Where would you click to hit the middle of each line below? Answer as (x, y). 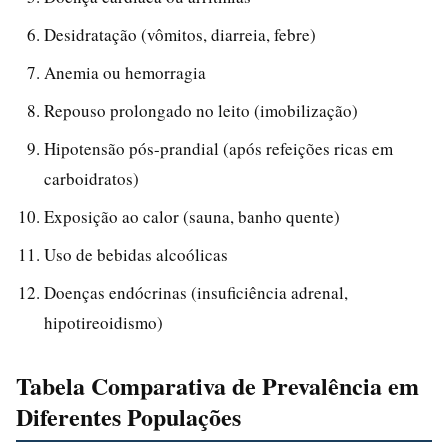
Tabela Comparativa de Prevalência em (217, 385)
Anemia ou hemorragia (125, 72)
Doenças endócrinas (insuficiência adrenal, (196, 292)
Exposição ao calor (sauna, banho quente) (192, 216)
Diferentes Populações (128, 416)
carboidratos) (91, 178)
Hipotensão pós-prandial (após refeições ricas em (218, 148)
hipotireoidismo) (103, 322)
